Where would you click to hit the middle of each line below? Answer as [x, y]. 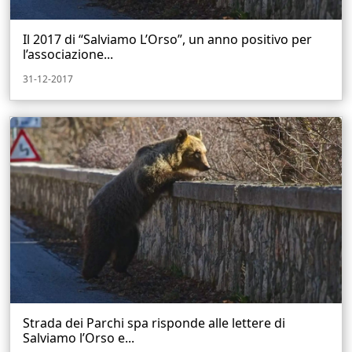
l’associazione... [68, 54]
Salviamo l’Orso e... [79, 338]
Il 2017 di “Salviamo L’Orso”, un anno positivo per [167, 39]
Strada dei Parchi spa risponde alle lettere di [154, 323]
